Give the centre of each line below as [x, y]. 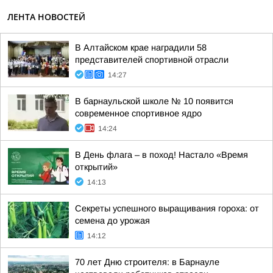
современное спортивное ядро [138, 113]
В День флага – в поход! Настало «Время [161, 155]
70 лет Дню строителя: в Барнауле [147, 262]
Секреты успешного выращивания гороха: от [167, 208]
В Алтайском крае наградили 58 [141, 48]
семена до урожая [112, 221]
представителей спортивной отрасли [152, 60]
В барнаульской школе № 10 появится [154, 101]
